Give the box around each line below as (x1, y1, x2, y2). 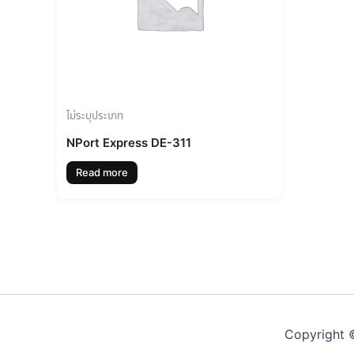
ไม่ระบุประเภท (66, 108, 123, 122)
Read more (76, 166, 128, 179)
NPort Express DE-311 (66, 135, 191, 151)
